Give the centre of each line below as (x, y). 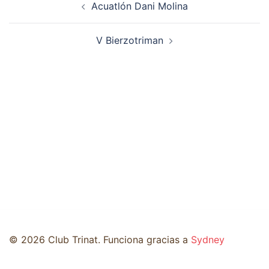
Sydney (208, 239)
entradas (40, 30)
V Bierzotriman (130, 40)
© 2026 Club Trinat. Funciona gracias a (100, 239)
